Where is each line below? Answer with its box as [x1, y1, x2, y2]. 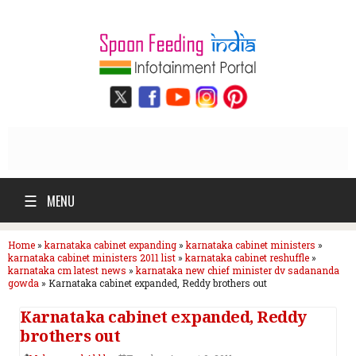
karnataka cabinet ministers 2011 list [8, 251, 176, 264]
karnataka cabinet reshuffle [185, 251, 309, 264]
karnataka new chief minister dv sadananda [136, 264, 339, 277]
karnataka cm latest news [8, 264, 126, 277]
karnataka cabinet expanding [44, 238, 176, 251]
